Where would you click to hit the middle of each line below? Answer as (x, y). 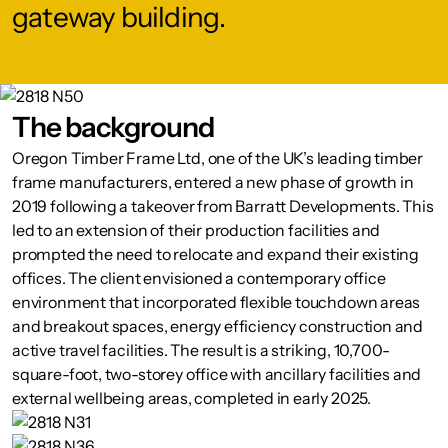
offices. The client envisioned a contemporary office (199, 278)
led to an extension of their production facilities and (196, 230)
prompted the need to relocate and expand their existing (216, 254)
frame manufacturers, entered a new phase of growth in (213, 182)
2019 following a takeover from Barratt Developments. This (223, 206)
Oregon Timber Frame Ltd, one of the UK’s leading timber (218, 158)
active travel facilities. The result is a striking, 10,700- (201, 350)
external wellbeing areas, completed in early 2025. (192, 398)
